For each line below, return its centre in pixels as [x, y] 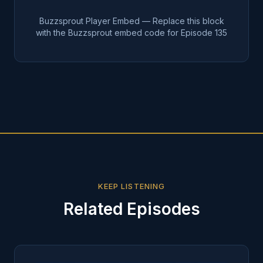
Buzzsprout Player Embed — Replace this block [131, 21]
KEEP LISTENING [131, 186]
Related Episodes [131, 209]
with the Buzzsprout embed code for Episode [125, 33]
